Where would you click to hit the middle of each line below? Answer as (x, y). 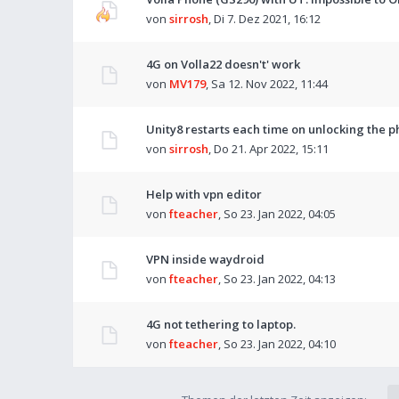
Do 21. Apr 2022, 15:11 (271, 149)
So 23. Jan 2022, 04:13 (280, 279)
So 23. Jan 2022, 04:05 (280, 214)
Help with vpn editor (204, 194)
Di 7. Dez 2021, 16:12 (267, 19)
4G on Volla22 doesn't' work (223, 64)
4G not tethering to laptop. (221, 324)
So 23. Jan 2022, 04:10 (280, 344)
